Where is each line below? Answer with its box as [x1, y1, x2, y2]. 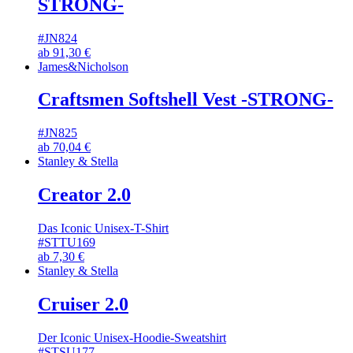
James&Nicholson [38, 59, 128, 73]
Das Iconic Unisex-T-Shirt [38, 221, 169, 236]
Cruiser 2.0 [38, 294, 128, 315]
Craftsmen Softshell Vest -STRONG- [38, 89, 333, 110]
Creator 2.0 [38, 184, 131, 206]
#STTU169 [38, 236, 95, 250]
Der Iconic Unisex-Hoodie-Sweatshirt [38, 331, 226, 344]
